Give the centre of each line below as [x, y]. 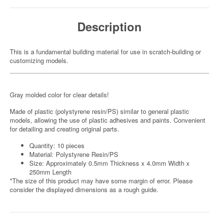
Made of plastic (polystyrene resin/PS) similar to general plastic [99, 111]
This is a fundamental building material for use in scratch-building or [105, 52]
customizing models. [39, 60]
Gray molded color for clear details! [59, 95]
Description [109, 26]
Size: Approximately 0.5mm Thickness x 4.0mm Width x [109, 163]
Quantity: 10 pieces [57, 145]
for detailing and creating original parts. [65, 129]
